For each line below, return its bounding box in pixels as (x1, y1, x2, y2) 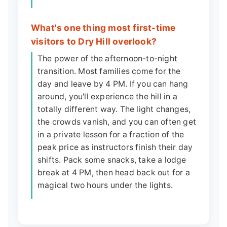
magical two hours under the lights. (37, 180, 173, 191)
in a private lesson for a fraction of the (37, 130, 184, 140)
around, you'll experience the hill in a (37, 92, 177, 102)
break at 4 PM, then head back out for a (37, 168, 190, 178)
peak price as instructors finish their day (37, 142, 193, 153)
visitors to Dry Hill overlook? (31, 36, 157, 47)
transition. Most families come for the (37, 66, 181, 77)
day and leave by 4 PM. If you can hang (37, 79, 188, 89)
